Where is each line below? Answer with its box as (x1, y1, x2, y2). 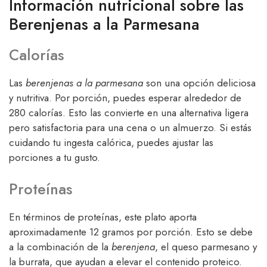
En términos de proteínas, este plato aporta (9, 210, 197, 225)
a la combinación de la (9, 240, 111, 254)
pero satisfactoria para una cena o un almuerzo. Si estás (9, 120, 252, 135)
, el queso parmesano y (155, 240, 257, 254)
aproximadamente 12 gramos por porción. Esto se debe (9, 225, 253, 240)
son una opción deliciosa (143, 75, 256, 90)
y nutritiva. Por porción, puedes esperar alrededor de (9, 90, 241, 105)
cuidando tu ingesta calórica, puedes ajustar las (9, 135, 213, 150)
